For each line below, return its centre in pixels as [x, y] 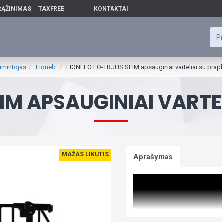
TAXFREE [51, 9]
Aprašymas [153, 157]
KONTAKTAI [111, 9]
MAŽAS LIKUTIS [85, 154]
